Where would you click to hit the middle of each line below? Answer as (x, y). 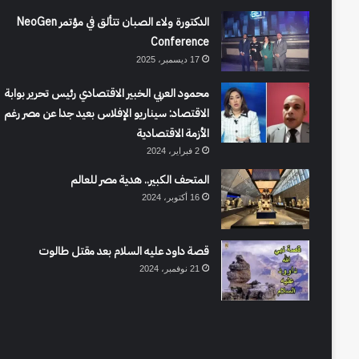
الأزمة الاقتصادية (173, 134)
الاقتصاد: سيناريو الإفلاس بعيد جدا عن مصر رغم (107, 114)
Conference (180, 42)
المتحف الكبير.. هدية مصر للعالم (140, 180)
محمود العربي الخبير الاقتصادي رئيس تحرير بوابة (107, 94)
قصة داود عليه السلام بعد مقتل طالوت (124, 252)
